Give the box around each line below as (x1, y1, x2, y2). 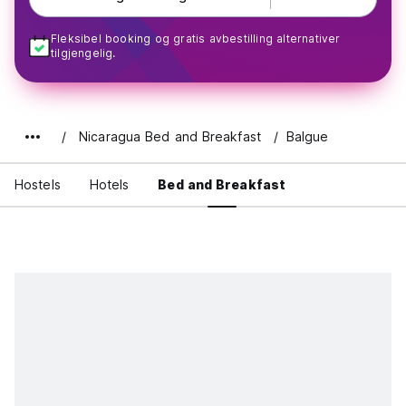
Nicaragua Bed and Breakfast (79, 129, 261, 144)
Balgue (285, 129, 329, 144)
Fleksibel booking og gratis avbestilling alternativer (51, 32, 341, 45)
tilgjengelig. (51, 46, 116, 60)
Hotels (89, 177, 130, 192)
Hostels (14, 177, 61, 192)
